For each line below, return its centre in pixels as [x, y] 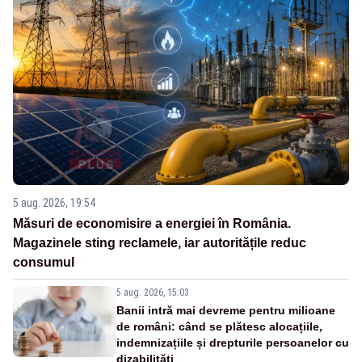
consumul [44, 262]
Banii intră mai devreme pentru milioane [226, 310]
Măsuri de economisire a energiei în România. [152, 223]
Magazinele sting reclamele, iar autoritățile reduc [160, 242]
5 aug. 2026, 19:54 [54, 202]
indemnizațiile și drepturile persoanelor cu [233, 342]
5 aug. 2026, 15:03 [153, 292]
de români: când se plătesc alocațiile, [219, 326]
